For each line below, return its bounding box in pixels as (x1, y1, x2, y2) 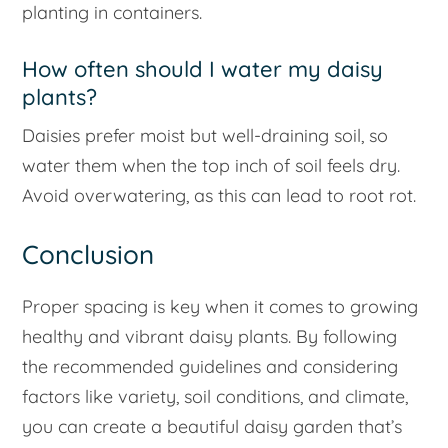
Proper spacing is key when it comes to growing (22, 295, 419, 319)
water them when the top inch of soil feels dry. (22, 154, 401, 178)
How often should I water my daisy (22, 55, 384, 84)
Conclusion (22, 237, 155, 271)
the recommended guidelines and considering (22, 355, 399, 379)
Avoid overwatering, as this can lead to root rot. (22, 184, 417, 208)
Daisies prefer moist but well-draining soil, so (22, 124, 389, 148)
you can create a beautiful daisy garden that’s (22, 415, 403, 439)
